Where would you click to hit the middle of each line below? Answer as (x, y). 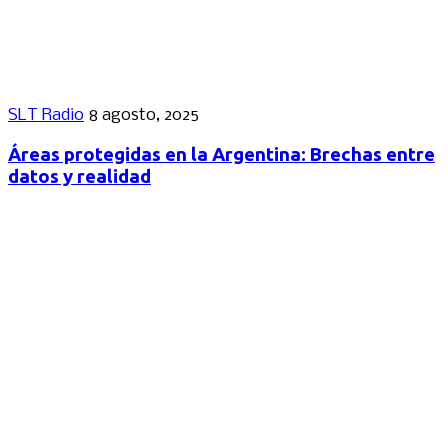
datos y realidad (79, 176)
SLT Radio (46, 115)
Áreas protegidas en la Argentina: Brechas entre (221, 154)
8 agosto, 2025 (143, 115)
